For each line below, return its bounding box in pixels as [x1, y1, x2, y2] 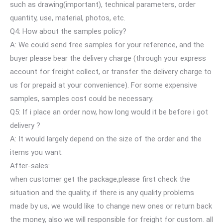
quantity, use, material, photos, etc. [10, 13, 125, 22]
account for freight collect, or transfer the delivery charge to [10, 67, 212, 76]
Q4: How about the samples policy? [10, 26, 128, 36]
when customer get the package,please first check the [10, 174, 190, 184]
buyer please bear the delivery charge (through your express [10, 53, 206, 63]
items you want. [10, 147, 63, 157]
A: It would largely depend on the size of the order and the [10, 134, 202, 143]
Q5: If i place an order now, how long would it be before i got [10, 107, 208, 116]
